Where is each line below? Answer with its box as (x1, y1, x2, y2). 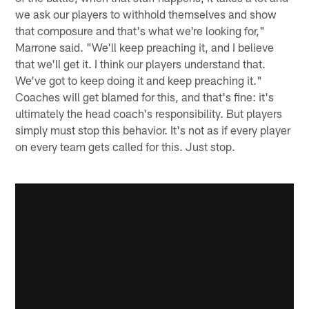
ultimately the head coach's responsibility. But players (15, 106, 283, 121)
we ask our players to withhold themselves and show (15, 7, 277, 21)
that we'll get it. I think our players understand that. (15, 57, 266, 71)
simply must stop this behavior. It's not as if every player (15, 123, 291, 137)
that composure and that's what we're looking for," (15, 23, 266, 38)
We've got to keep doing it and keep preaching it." (15, 73, 263, 88)
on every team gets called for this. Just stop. (15, 139, 236, 154)
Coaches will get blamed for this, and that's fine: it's (15, 90, 275, 104)
